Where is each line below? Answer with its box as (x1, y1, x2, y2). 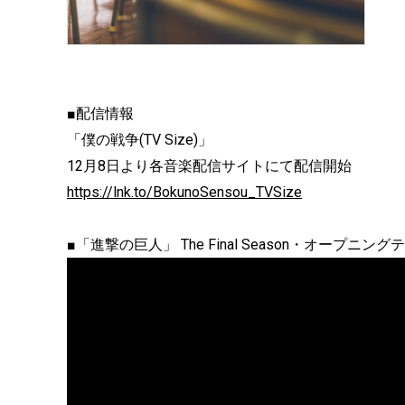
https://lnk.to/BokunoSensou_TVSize (67, 184, 302, 201)
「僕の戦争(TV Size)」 (67, 131, 212, 148)
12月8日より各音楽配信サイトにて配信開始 (67, 157, 352, 174)
